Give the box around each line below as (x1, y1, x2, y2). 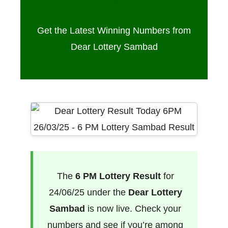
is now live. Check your (85, 203, 181, 214)
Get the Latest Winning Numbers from (37, 25, 191, 36)
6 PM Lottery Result (75, 170, 161, 181)
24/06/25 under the (48, 187, 128, 197)
